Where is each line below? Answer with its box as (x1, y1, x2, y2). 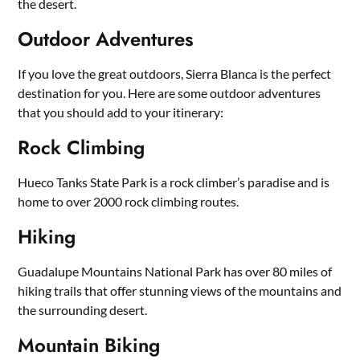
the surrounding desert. (18, 302, 148, 317)
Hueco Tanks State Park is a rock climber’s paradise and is (18, 174, 330, 190)
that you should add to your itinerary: (18, 104, 224, 120)
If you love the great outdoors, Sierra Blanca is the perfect (18, 66, 332, 81)
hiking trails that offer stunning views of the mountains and (18, 283, 342, 298)
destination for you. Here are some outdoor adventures (18, 85, 321, 100)
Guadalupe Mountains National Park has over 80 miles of (18, 264, 333, 279)
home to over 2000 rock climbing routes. (18, 194, 239, 209)
